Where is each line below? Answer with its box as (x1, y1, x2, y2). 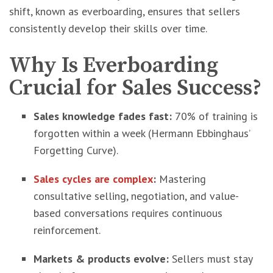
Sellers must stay (169, 252, 252, 266)
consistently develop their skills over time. (9, 21, 207, 35)
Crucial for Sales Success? (9, 74, 261, 102)
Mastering (159, 172, 206, 186)
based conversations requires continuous (34, 206, 222, 220)
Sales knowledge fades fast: (34, 109, 172, 123)
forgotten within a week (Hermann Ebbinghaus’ (34, 126, 250, 140)
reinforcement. (34, 223, 101, 237)
